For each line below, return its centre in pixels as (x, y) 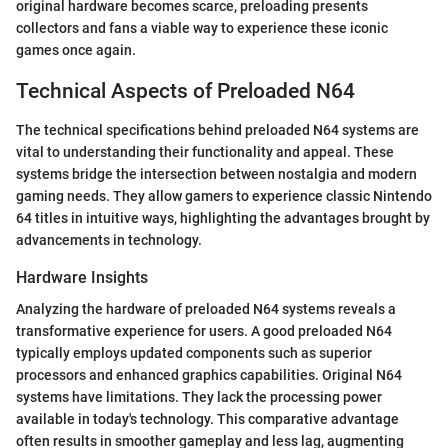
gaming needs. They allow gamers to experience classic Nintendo (224, 195)
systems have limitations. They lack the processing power (199, 396)
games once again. (76, 50)
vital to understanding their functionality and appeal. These (205, 151)
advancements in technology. (109, 239)
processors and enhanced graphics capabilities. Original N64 (209, 374)
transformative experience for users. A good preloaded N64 (204, 330)
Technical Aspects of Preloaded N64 (185, 91)
